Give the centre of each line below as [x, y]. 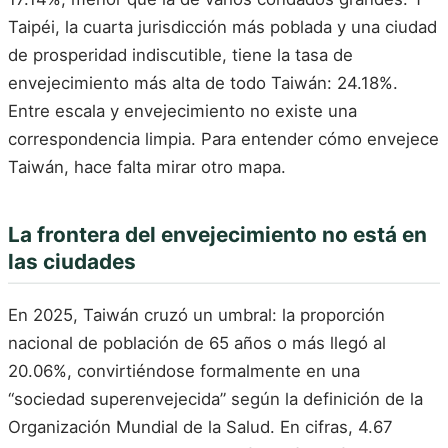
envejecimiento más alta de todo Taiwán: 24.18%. [203, 82]
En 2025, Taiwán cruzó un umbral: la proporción [196, 315]
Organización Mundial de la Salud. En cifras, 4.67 [200, 427]
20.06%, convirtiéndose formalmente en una [184, 371]
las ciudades [72, 261]
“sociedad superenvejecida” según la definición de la [215, 399]
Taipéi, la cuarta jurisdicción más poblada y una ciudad [222, 26]
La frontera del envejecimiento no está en [217, 234]
